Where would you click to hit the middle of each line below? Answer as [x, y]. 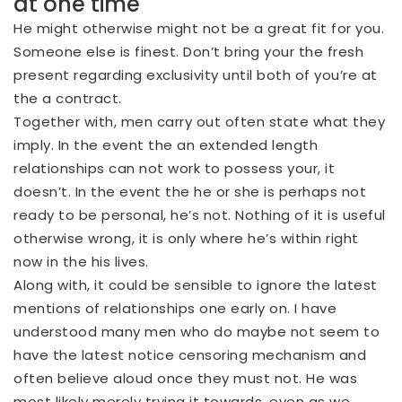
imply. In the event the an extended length [166, 144]
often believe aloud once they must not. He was [185, 378]
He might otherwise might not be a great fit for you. [199, 28]
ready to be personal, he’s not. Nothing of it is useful [200, 214]
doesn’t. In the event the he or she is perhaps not [190, 191]
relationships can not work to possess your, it [174, 168]
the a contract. [68, 98]
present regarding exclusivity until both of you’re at [196, 74]
